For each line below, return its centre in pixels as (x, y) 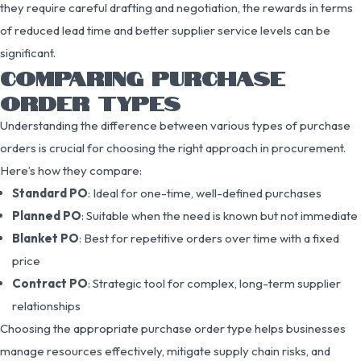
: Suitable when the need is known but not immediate (220, 215)
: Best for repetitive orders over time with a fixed (209, 238)
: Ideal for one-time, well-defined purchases (205, 193)
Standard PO (50, 193)
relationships (46, 305)
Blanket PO (46, 238)
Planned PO (47, 215)
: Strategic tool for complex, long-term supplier (214, 283)
